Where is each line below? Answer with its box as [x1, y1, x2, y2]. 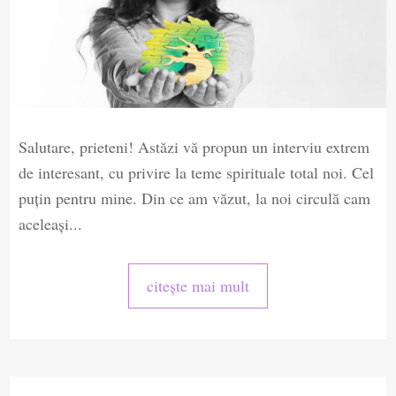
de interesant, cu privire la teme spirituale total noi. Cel [19, 162, 375, 184]
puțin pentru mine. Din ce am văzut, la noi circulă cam [19, 187, 371, 209]
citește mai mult [147, 275, 249, 297]
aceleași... [19, 213, 83, 235]
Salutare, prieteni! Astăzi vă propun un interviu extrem [19, 136, 370, 158]
